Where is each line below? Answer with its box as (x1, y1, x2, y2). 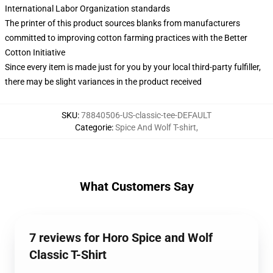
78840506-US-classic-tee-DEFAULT (81, 110, 211, 120)
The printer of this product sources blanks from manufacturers (5, 18, 240, 28)
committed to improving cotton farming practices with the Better (5, 33, 247, 43)
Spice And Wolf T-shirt (115, 122, 196, 132)
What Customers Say (79, 179, 194, 194)
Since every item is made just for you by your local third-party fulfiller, (5, 62, 261, 72)
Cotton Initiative (5, 48, 65, 57)
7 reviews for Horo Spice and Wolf (29, 230, 213, 245)
